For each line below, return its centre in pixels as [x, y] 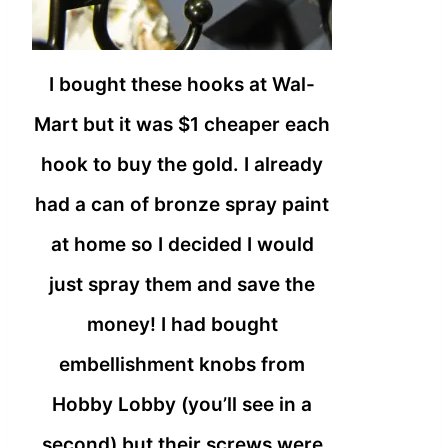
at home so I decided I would [182, 245]
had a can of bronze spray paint [182, 205]
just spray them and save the [182, 285]
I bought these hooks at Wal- [182, 85]
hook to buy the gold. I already [182, 165]
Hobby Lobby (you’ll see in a [182, 405]
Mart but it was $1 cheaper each [182, 125]
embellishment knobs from [182, 365]
